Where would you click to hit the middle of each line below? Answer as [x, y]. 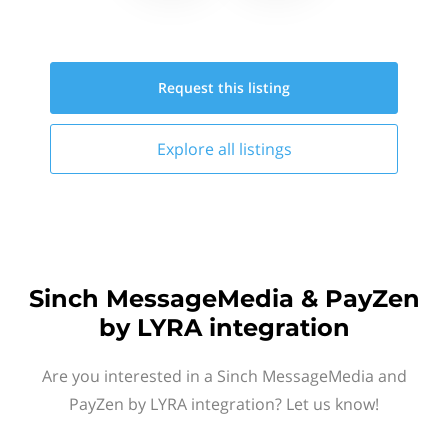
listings [265, 149]
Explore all [197, 149]
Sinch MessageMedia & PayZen [224, 298]
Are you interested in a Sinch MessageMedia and [224, 376]
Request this [203, 87]
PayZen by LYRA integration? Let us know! [224, 404]
